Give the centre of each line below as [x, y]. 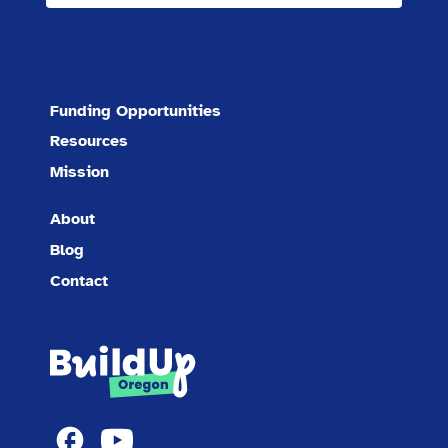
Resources [88, 141]
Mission [79, 172]
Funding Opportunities [135, 110]
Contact [78, 280]
